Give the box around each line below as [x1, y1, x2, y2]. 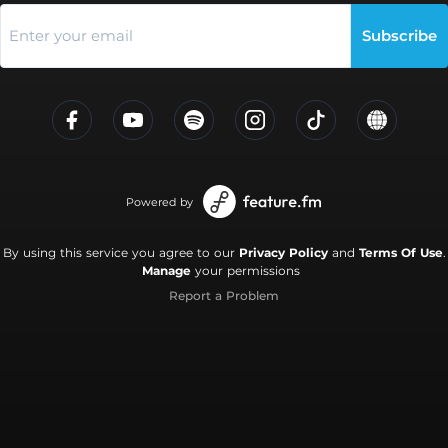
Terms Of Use [358, 244, 443, 260]
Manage [142, 262, 191, 278]
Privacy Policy [238, 244, 328, 260]
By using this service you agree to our [2, 244, 239, 260]
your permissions [191, 262, 300, 278]
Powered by [126, 194, 193, 209]
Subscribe [361, 26, 437, 45]
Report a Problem [169, 287, 279, 303]
